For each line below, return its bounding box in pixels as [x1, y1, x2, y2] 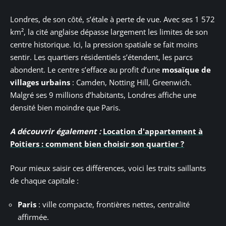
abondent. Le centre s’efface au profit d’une [10, 64, 162, 75]
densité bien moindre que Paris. [10, 102, 121, 112]
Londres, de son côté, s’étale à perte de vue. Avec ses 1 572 [10, 14, 215, 24]
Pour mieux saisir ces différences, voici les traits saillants [10, 162, 206, 173]
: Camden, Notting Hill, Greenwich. [70, 77, 192, 87]
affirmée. [18, 212, 49, 222]
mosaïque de [162, 64, 211, 75]
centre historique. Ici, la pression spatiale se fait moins [10, 39, 198, 49]
